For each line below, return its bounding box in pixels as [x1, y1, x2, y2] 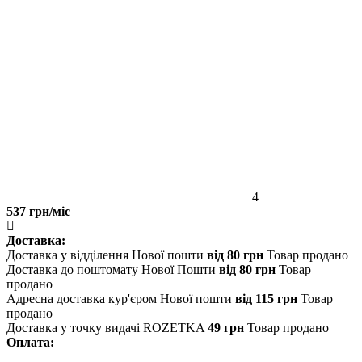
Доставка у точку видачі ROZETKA [6, 320, 204, 335]
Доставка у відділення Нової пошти [6, 247, 204, 262]
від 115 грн [235, 291, 297, 305]
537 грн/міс [6, 204, 70, 218]
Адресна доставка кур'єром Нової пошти [6, 291, 232, 305]
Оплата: [6, 335, 54, 349]
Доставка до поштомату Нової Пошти [6, 262, 216, 276]
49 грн [208, 320, 244, 335]
